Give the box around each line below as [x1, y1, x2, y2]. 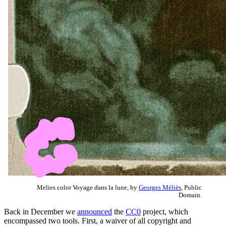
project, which [141, 207, 188, 216]
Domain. [179, 191, 202, 199]
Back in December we [4, 207, 77, 216]
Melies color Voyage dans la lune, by [37, 184, 139, 191]
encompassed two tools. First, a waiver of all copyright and [4, 216, 191, 225]
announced [77, 207, 112, 216]
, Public [181, 184, 202, 191]
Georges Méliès [139, 184, 181, 191]
